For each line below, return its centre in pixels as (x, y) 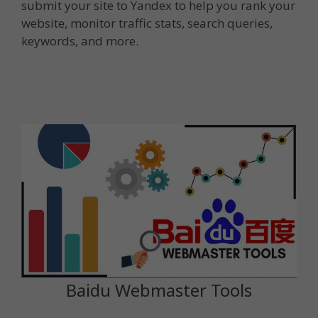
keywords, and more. (80, 41)
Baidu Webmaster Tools (159, 290)
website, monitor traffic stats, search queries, (147, 23)
